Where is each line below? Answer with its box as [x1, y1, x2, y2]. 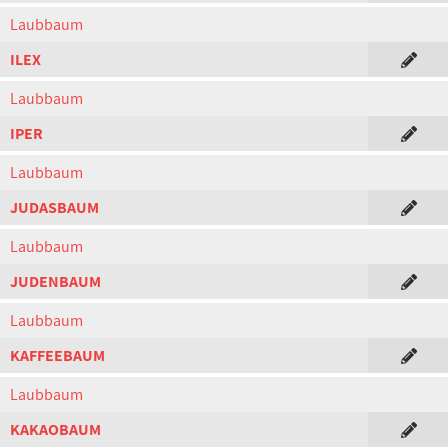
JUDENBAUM [10, 271, 101, 292]
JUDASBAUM [10, 197, 99, 218]
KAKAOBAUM [10, 419, 101, 440]
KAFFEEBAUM [10, 345, 105, 366]
